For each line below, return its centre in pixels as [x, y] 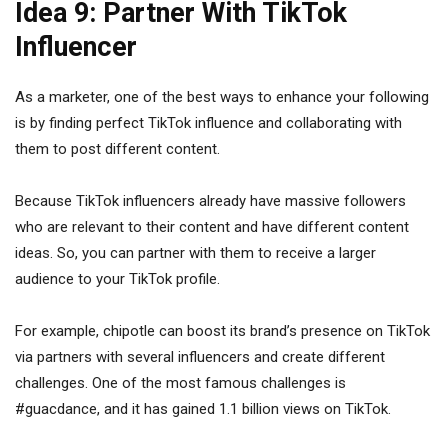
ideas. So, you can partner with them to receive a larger [195, 253]
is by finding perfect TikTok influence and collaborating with [208, 123]
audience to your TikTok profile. [119, 279]
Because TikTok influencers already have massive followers [210, 201]
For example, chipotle [85, 331]
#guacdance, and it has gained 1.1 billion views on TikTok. [205, 409]
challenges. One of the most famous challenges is [180, 383]
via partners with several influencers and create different [200, 357]
